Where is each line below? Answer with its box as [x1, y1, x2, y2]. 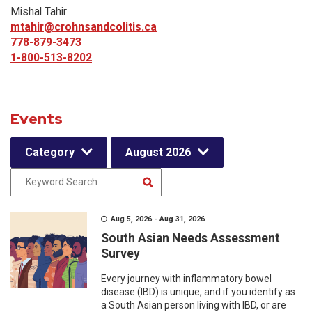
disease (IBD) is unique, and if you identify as [101, 286, 295, 297]
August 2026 [125, 146, 191, 159]
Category [25, 146, 75, 159]
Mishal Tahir [10, 5, 67, 18]
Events [10, 109, 63, 128]
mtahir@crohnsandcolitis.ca [10, 20, 157, 33]
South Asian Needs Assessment [101, 231, 280, 245]
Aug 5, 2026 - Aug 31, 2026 [109, 214, 211, 224]
